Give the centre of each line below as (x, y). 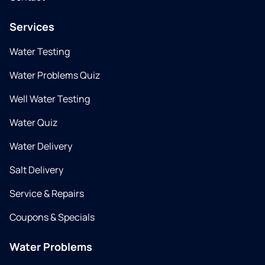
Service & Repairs (47, 193)
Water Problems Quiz (55, 75)
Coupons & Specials (52, 217)
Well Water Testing (50, 99)
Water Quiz (33, 122)
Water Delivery (41, 146)
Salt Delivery (36, 170)
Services (32, 27)
